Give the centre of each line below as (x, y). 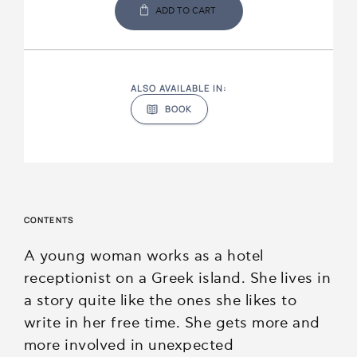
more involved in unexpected (129, 345)
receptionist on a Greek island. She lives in (178, 278)
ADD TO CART (186, 10)
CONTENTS (49, 220)
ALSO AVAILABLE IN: (178, 88)
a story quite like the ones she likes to (161, 300)
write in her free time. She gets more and (172, 323)
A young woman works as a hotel (144, 256)
